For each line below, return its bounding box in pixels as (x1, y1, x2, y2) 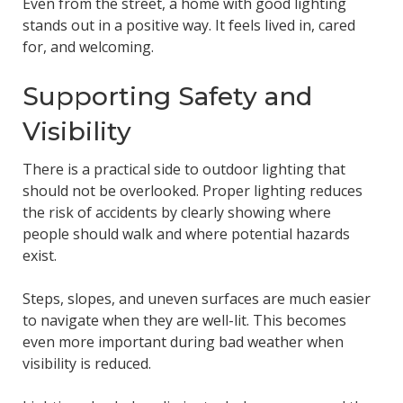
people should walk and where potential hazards (22, 224, 350, 245)
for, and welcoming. (22, 36, 154, 57)
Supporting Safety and (22, 80, 312, 112)
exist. (22, 246, 57, 266)
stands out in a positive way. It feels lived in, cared (22, 14, 355, 35)
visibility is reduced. (22, 354, 151, 374)
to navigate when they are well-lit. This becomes (22, 310, 346, 331)
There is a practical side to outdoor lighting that (22, 159, 345, 180)
